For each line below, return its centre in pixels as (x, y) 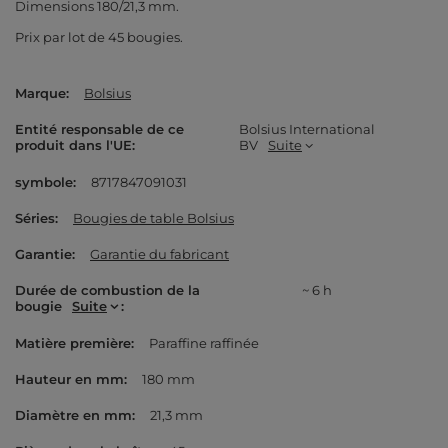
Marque (40, 93)
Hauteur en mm (69, 379)
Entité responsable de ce (99, 129)
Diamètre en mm (73, 415)
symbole (44, 182)
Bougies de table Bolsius (153, 218)
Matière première (73, 343)
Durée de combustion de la (107, 290)
